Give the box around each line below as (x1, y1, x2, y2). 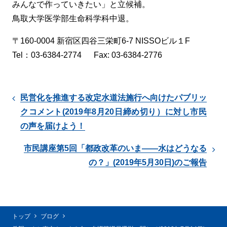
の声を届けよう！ (20, 122, 85, 130)
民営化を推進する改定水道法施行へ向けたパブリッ (20, 93, 207, 102)
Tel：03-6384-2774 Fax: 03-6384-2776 (12, 51, 162, 59)
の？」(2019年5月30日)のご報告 (89, 158, 207, 167)
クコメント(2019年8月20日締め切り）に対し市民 (20, 107, 207, 116)
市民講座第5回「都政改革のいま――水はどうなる (24, 144, 207, 153)
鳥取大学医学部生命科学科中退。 (12, 14, 134, 23)
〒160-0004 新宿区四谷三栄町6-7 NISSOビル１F (12, 36, 190, 45)
